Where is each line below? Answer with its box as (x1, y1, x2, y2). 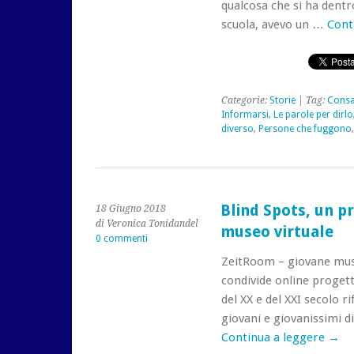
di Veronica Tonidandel (96, 218, 198, 229)
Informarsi (220, 109, 269, 120)
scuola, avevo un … (220, 17, 327, 32)
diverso (220, 123, 254, 134)
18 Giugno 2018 (96, 203, 166, 214)
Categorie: (220, 95, 269, 106)
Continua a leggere (220, 330, 328, 345)
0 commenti (96, 233, 148, 244)
